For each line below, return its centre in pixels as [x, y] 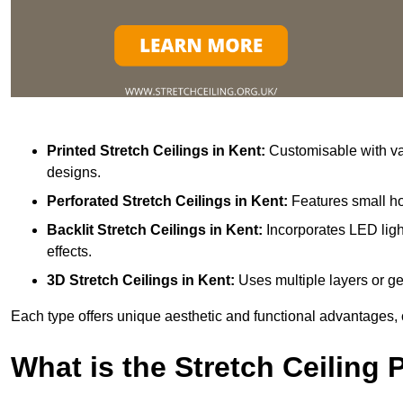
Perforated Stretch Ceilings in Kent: [169, 201]
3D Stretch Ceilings [112, 280]
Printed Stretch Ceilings [128, 150]
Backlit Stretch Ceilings [126, 229]
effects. [69, 251]
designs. [74, 172]
